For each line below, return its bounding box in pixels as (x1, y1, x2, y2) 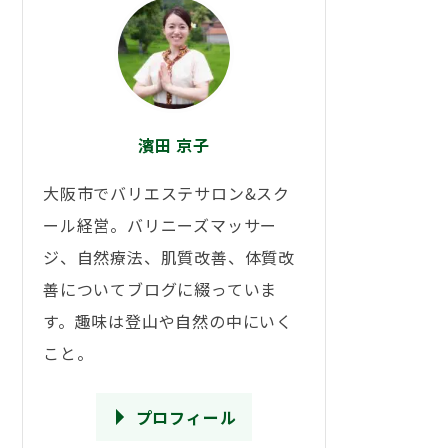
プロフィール (135, 405, 237, 429)
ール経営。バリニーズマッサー (43, 213, 278, 237)
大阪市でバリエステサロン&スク (43, 181, 290, 205)
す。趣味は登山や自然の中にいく (43, 309, 294, 333)
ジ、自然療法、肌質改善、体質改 (43, 245, 296, 269)
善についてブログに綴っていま (43, 277, 278, 301)
